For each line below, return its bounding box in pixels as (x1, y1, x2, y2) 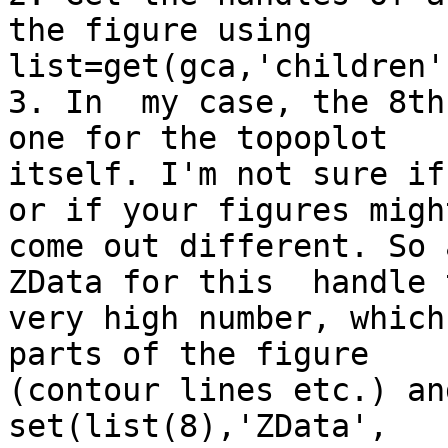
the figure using (8, 12, 312, 49)
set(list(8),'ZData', (8, 408, 388, 445)
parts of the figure (8, 336, 369, 373)
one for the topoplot (8, 120, 388, 157)
